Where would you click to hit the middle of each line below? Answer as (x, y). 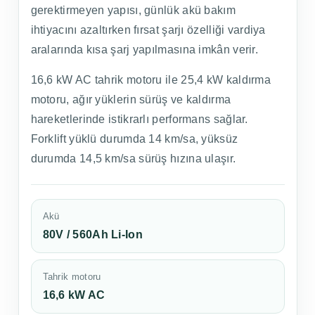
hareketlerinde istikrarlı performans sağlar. (139, 119)
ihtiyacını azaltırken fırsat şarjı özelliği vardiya (148, 30)
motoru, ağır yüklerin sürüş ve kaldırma (131, 99)
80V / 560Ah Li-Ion (92, 234)
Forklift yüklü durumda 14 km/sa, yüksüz (134, 139)
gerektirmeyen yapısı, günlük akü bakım (133, 10)
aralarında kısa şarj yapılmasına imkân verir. (144, 50)
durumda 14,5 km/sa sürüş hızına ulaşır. (133, 159)
